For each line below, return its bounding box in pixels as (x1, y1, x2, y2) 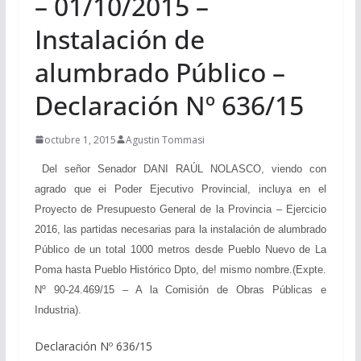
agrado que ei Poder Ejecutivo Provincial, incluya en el (34, 182, 327, 195)
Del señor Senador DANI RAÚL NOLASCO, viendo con (34, 162, 327, 175)
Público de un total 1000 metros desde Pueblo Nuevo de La (34, 243, 327, 255)
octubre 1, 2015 (44, 132, 116, 147)
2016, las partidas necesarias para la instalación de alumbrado (34, 222, 327, 235)
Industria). (34, 303, 81, 316)
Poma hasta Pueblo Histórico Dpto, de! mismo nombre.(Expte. (34, 263, 327, 276)
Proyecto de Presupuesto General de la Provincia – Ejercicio (34, 202, 327, 215)
